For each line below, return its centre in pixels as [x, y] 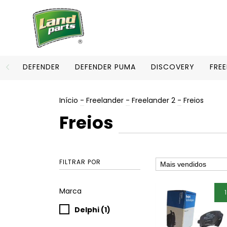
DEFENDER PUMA [105, 67]
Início [69, 100]
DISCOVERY [173, 67]
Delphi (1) [92, 210]
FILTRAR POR [80, 162]
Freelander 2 [154, 100]
